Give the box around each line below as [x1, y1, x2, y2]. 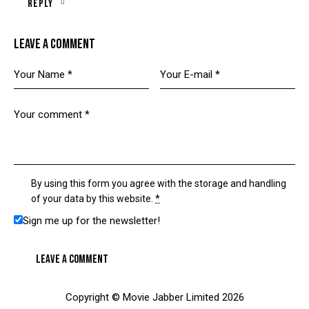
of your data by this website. [31, 193, 156, 205]
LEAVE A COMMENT [14, 36, 95, 53]
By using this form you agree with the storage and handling [31, 178, 287, 190]
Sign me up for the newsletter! [23, 215, 160, 228]
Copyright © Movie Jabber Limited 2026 [65, 291, 244, 304]
